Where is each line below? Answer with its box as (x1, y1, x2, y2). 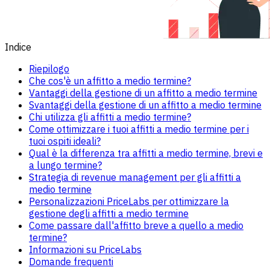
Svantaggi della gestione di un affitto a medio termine (29, 98, 262, 111)
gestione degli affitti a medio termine (29, 207, 189, 219)
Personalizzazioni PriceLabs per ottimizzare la (29, 195, 229, 207)
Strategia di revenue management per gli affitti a (29, 171, 241, 183)
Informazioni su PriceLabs (29, 243, 142, 256)
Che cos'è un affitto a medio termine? (29, 74, 191, 87)
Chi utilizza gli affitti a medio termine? (29, 110, 191, 123)
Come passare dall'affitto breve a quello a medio (29, 219, 243, 231)
